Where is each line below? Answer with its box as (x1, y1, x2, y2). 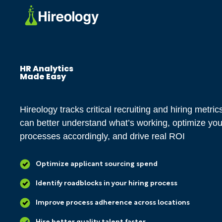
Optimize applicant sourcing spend (35, 161, 158, 168)
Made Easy (20, 71, 66, 83)
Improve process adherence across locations (35, 200, 190, 207)
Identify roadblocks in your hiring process (35, 180, 177, 187)
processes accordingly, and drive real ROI (20, 131, 185, 142)
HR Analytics (20, 63, 74, 75)
